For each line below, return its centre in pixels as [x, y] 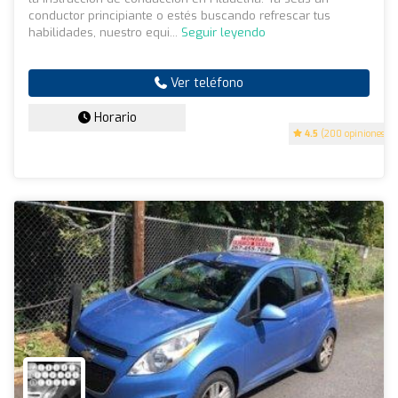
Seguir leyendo [223, 33]
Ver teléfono [205, 84]
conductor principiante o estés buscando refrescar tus [179, 16]
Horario [113, 118]
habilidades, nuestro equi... [105, 33]
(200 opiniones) [353, 134]
